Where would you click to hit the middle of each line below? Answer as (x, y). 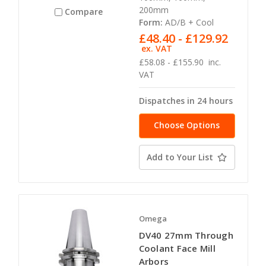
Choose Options (187, 125)
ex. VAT (157, 48)
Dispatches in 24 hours (186, 100)
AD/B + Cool (189, 22)
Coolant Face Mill (177, 248)
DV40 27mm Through (186, 235)
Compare (84, 12)
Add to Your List (180, 157)
